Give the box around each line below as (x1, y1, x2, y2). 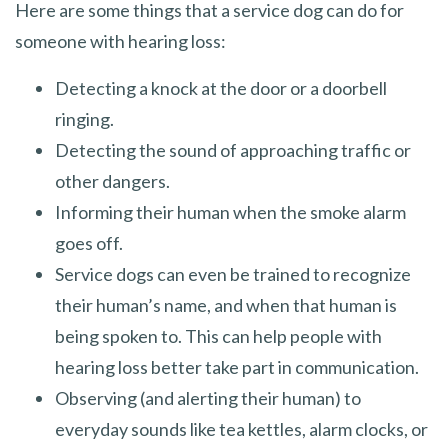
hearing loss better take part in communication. (55, 355, 419, 378)
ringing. (55, 107, 114, 130)
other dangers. (55, 169, 170, 192)
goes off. (55, 231, 123, 254)
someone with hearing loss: (15, 29, 226, 52)
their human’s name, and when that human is (55, 293, 397, 316)
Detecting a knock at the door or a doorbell (55, 76, 387, 99)
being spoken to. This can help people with (55, 324, 382, 347)
